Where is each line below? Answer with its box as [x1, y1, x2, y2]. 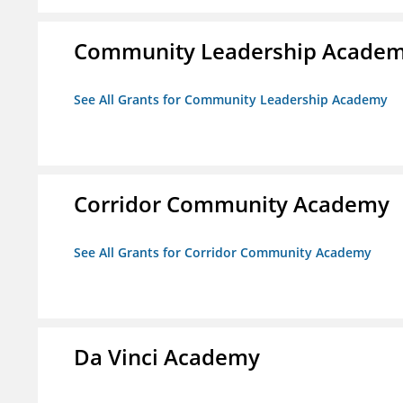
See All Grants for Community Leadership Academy [74, 91, 388, 109]
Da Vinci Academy [74, 342, 260, 372]
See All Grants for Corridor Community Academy [74, 244, 372, 262]
